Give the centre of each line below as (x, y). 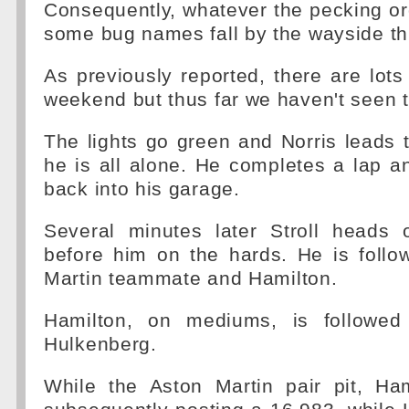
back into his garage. (142, 189)
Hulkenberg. (100, 344)
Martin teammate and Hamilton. (191, 278)
